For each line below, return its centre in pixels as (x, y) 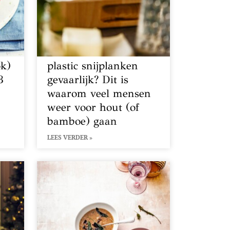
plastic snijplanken (93, 66)
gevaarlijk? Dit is (88, 80)
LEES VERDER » (70, 138)
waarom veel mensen (99, 94)
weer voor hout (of (93, 108)
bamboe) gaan (82, 121)
